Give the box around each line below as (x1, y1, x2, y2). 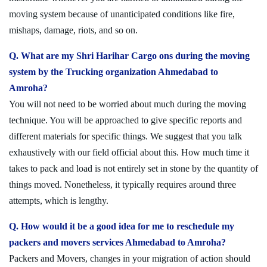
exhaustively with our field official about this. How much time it (9, 147, 249, 158)
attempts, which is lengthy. (9, 195, 108, 206)
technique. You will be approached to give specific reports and (9, 115, 242, 126)
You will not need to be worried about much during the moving (9, 99, 246, 110)
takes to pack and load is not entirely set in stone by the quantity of (9, 163, 258, 174)
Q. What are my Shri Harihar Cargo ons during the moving (9, 51, 250, 61)
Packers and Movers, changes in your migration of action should (9, 253, 250, 264)
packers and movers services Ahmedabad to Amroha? (9, 237, 226, 248)
